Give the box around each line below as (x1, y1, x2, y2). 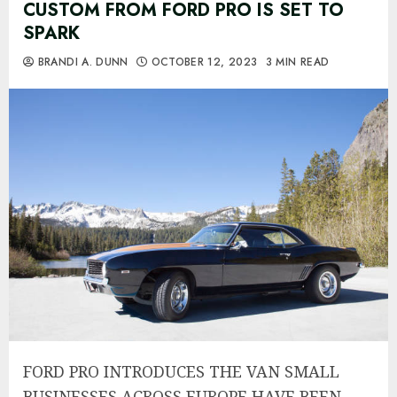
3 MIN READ (265, 54, 330, 70)
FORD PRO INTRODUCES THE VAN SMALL (23, 361, 339, 383)
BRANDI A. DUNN (34, 54, 128, 70)
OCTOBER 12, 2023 (147, 54, 261, 70)
